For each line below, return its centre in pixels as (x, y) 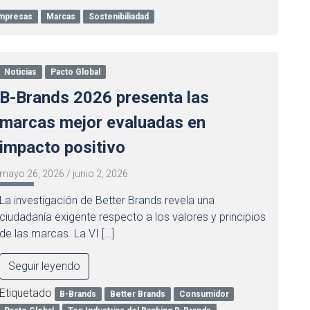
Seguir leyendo (44, 266)
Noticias (21, 72)
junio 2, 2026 (100, 174)
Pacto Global (76, 72)
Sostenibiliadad (119, 17)
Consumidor (204, 294)
